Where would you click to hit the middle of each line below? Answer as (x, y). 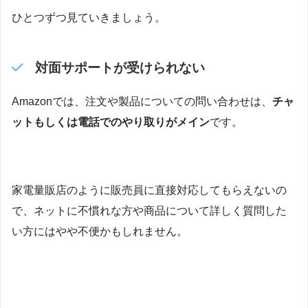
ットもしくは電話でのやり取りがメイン (111, 122)
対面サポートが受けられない (120, 67)
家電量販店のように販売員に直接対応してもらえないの (149, 190)
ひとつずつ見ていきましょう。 (89, 17)
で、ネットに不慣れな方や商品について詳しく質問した (149, 211)
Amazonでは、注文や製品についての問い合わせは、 (142, 101)
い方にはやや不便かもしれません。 (100, 232)
